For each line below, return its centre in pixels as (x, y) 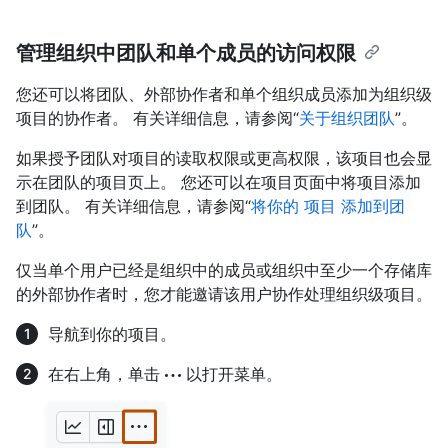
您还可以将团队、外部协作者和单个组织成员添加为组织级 (224, 93)
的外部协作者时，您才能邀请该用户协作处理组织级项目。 (224, 293)
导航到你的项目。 (112, 333)
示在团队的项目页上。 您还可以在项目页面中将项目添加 (218, 181)
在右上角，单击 (106, 373)
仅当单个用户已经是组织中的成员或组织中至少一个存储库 (224, 269)
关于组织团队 (347, 117)
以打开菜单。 (231, 373)
